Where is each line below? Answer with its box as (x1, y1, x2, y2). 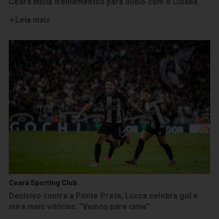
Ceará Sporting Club (9, 179, 77, 187)
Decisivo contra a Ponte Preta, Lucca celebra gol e (9, 191, 198, 201)
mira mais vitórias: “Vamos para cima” (9, 202, 150, 212)
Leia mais (15, 15, 50, 24)
